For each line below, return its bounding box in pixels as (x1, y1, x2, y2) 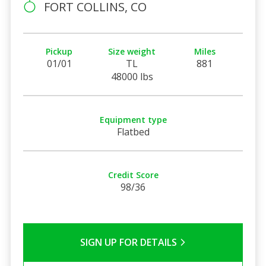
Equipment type (99, 113, 167, 125)
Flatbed (116, 125, 150, 138)
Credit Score (107, 169, 159, 180)
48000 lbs (110, 69, 153, 83)
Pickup (46, 45, 73, 57)
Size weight (108, 45, 156, 57)
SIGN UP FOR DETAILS (80, 235, 179, 249)
